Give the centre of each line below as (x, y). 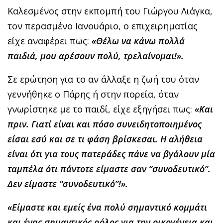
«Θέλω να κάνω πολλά (138, 41)
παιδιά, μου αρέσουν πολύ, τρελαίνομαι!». (96, 56)
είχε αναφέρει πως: (50, 41)
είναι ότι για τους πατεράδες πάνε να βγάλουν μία (111, 154)
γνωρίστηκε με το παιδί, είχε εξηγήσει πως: (101, 109)
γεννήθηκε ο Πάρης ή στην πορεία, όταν (93, 94)
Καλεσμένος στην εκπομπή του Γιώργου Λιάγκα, (110, 11)
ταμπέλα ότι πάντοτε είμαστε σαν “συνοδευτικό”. (109, 168)
